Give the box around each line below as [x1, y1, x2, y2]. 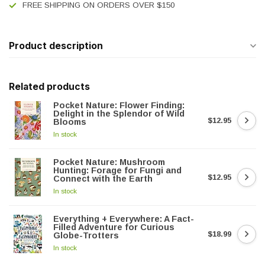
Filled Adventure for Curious [53, 222, 174, 232]
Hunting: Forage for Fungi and [53, 166, 182, 175]
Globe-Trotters [53, 231, 119, 240]
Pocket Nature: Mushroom [53, 157, 165, 167]
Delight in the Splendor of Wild [53, 109, 185, 118]
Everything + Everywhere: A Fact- [53, 214, 194, 224]
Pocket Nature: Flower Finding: [53, 101, 185, 110]
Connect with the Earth [53, 174, 153, 183]
